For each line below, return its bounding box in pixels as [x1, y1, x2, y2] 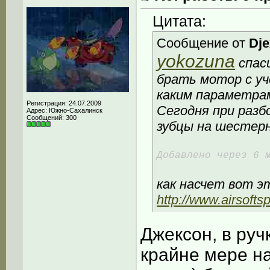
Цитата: [152, 13, 206, 30]
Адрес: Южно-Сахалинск [27, 107, 102, 114]
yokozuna [157, 51, 235, 72]
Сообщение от [157, 36, 249, 51]
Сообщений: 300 [27, 114, 77, 121]
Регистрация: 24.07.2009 [27, 99, 101, 107]
